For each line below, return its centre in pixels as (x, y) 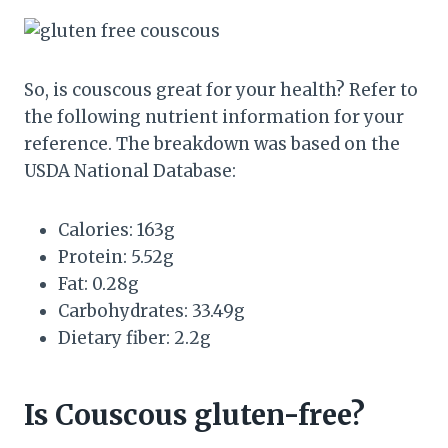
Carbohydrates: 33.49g (151, 311)
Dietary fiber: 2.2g (134, 338)
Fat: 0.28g (98, 284)
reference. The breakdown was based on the (212, 144)
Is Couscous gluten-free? (194, 415)
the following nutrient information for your (214, 117)
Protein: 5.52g (116, 257)
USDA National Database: (130, 171)
